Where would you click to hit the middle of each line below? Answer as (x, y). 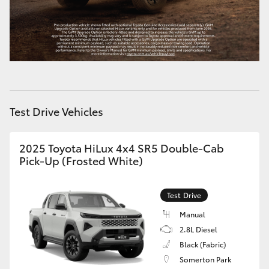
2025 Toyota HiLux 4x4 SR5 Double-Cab (122, 148)
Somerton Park (205, 259)
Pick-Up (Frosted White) (81, 160)
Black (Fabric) (203, 244)
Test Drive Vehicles (56, 111)
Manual (192, 214)
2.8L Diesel (198, 229)
